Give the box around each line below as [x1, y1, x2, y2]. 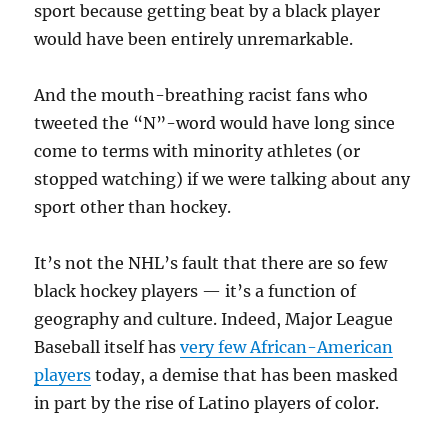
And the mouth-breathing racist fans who [34, 85, 369, 106]
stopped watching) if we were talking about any [34, 169, 411, 190]
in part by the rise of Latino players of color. [34, 393, 380, 414]
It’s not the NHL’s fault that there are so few [34, 253, 388, 274]
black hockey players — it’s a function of [34, 281, 357, 302]
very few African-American [180, 337, 394, 358]
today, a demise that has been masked [91, 365, 399, 386]
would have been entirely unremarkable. [34, 29, 354, 50]
